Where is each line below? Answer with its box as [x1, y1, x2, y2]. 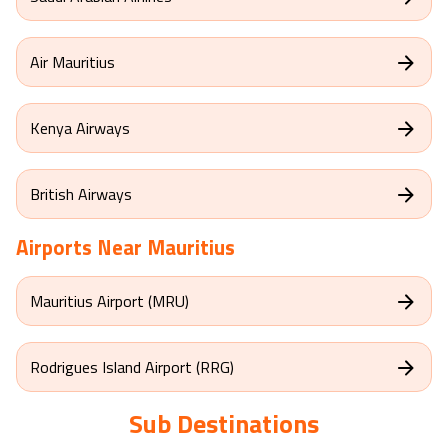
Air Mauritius [30, 49, 115, 74]
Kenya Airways [30, 115, 130, 140]
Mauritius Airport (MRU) [30, 288, 189, 313]
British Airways [30, 181, 132, 206]
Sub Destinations [129, 404, 319, 444]
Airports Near [16, 231, 147, 264]
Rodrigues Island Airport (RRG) [30, 354, 234, 379]
